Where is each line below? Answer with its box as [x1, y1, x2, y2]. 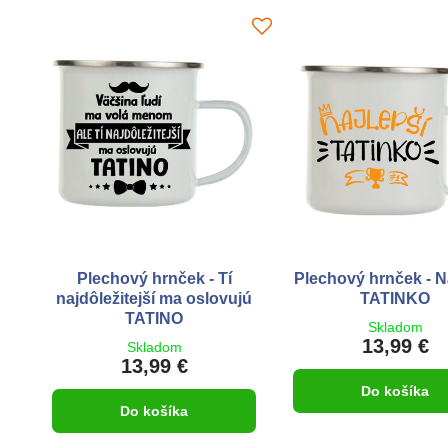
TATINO [125, 309, 184, 327]
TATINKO [360, 289, 431, 307]
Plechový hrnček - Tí [76, 269, 232, 287]
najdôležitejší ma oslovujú [56, 289, 253, 307]
